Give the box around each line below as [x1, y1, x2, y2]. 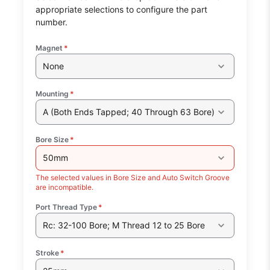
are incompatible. [36, 182, 94, 192]
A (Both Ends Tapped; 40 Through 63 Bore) [42, 107, 215, 118]
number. [36, 16, 68, 27]
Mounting [36, 89, 69, 98]
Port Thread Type [36, 202, 98, 212]
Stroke [36, 248, 60, 257]
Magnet [36, 43, 63, 52]
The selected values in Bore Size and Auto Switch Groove [36, 172, 230, 182]
